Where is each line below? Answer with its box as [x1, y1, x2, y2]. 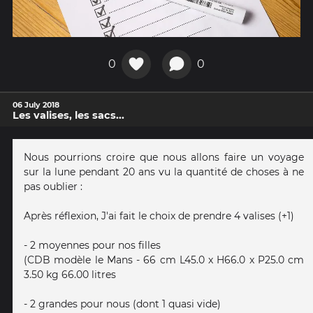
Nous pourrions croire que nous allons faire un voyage [24, 150, 304, 163]
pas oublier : [24, 180, 82, 193]
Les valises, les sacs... [13, 108, 124, 122]
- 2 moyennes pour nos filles [24, 238, 161, 252]
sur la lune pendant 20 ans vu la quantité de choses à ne [24, 165, 304, 178]
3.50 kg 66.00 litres [24, 268, 116, 281]
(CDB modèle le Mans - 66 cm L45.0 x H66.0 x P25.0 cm [24, 253, 304, 266]
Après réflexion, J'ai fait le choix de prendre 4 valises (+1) [24, 209, 294, 222]
